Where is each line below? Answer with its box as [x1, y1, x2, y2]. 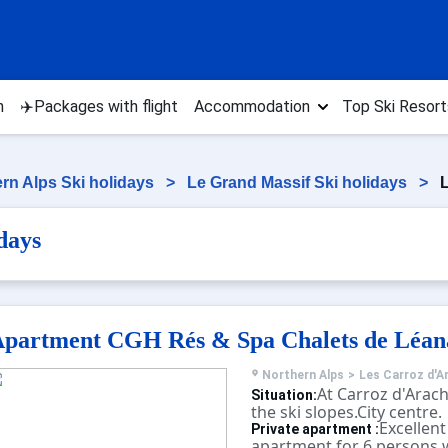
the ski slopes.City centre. [250, 401, 442, 423]
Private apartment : [250, 421, 379, 437]
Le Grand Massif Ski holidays [187, 174, 411, 191]
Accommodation [194, 97, 310, 116]
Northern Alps [261, 368, 344, 382]
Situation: [250, 387, 317, 403]
